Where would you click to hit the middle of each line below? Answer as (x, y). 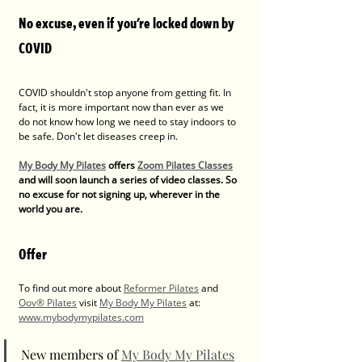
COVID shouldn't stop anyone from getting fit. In (126, 93)
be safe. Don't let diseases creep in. (98, 137)
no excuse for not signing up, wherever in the (120, 195)
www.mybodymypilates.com (81, 318)
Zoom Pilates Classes (185, 166)
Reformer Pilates (161, 288)
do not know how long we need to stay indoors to (128, 122)
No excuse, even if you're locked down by (128, 23)
